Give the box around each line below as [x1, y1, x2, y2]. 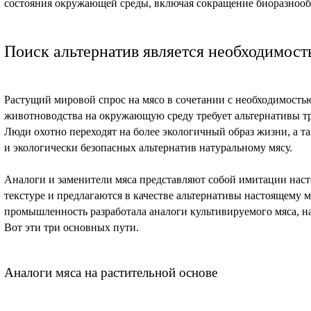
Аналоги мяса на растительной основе [4, 264, 217, 280]
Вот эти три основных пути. [4, 221, 139, 233]
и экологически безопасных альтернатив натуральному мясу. [4, 141, 292, 153]
